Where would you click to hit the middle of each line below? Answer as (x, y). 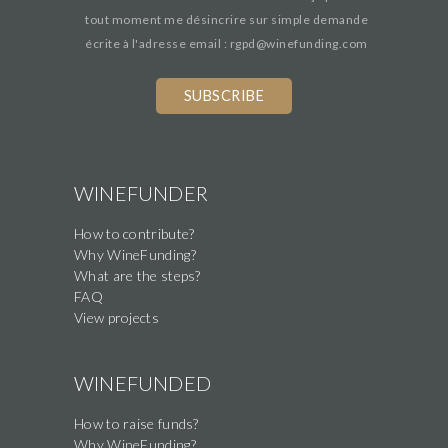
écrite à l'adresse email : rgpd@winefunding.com (226, 44)
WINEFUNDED (142, 383)
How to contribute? (134, 234)
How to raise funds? (136, 424)
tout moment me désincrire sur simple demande (226, 20)
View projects (116, 318)
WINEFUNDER (141, 193)
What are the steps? (137, 276)
